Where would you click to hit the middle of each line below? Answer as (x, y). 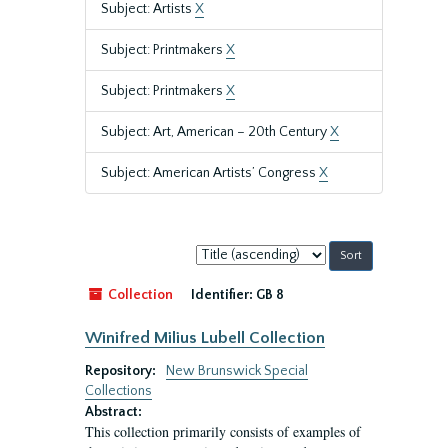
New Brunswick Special (237, 371)
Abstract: (113, 412)
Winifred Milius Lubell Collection (205, 338)
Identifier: (222, 295)
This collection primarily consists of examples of (223, 431)
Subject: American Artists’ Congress (210, 173)
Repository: (122, 371)
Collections (118, 391)
